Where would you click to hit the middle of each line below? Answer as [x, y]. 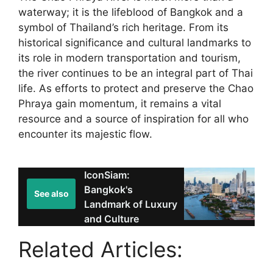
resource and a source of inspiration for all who [133, 119]
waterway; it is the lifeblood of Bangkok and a [131, 12]
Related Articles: [101, 250]
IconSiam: [107, 175]
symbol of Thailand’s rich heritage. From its [123, 27]
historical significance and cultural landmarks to [135, 42]
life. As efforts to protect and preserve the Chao [136, 88]
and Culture [112, 219]
